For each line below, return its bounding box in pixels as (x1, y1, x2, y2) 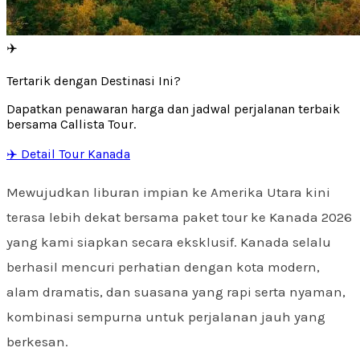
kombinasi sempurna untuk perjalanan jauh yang (6, 308, 325, 325)
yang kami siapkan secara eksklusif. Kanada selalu (6, 233, 331, 250)
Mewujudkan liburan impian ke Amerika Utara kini (6, 183, 330, 200)
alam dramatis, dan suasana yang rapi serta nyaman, (6, 283, 346, 300)
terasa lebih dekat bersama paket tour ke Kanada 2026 (6, 208, 352, 225)
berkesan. (6, 333, 68, 350)
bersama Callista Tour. (6, 116, 136, 132)
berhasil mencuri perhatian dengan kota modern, (6, 258, 320, 275)
